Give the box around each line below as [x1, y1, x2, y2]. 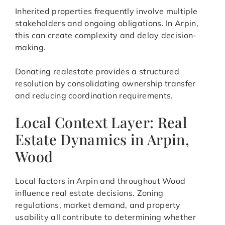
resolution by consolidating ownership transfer [15, 78, 196, 89]
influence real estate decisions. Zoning [15, 188, 164, 198]
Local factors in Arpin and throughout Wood [15, 176, 186, 186]
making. [15, 42, 46, 53]
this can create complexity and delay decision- [15, 30, 197, 41]
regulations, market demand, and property [15, 200, 181, 210]
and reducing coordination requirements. [15, 90, 173, 101]
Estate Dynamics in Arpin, [15, 130, 190, 149]
